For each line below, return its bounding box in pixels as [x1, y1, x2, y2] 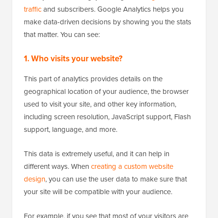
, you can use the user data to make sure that [45, 173, 187, 184]
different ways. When [24, 161, 91, 172]
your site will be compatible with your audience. [24, 186, 172, 197]
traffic [24, 3, 41, 15]
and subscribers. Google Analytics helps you [41, 3, 183, 15]
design [24, 173, 45, 184]
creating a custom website [91, 161, 173, 172]
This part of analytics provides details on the [24, 73, 163, 84]
